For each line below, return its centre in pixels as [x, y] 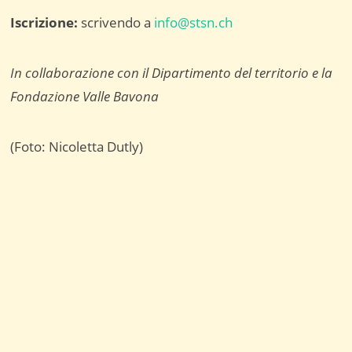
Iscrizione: [44, 23]
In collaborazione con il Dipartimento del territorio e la [172, 73]
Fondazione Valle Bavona [85, 97]
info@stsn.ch [194, 23]
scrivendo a [116, 23]
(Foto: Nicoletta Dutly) [77, 147]
